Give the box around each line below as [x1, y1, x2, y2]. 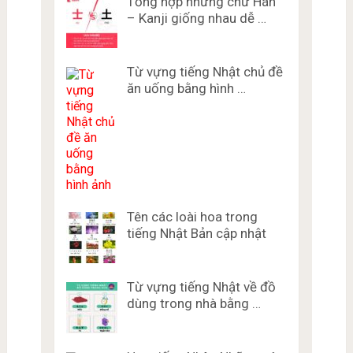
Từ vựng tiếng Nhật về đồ [126, 279, 276, 295]
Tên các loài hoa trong [126, 209, 258, 225]
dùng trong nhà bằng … [126, 295, 261, 312]
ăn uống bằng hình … [126, 80, 246, 97]
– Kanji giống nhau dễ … [126, 10, 266, 27]
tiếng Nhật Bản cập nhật [126, 225, 266, 242]
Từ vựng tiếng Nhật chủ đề [126, 64, 283, 80]
